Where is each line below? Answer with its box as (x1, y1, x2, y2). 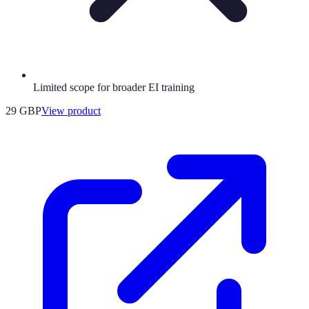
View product (41, 105, 101, 117)
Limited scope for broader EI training (33, 81, 195, 94)
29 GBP (6, 105, 41, 117)
